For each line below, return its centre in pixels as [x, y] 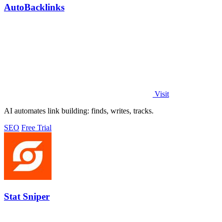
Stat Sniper [27, 196]
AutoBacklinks [34, 7]
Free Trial [36, 128]
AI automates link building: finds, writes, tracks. [79, 111]
